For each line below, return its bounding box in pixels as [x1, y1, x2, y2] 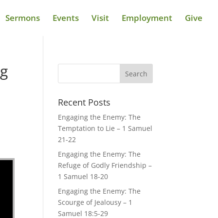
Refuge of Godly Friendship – [58, 161, 152, 170]
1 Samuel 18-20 [58, 172, 109, 181]
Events [53, 12, 79, 23]
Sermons [5, 12, 40, 23]
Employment [122, 12, 172, 23]
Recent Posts [58, 96, 111, 108]
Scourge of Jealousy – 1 [58, 198, 133, 207]
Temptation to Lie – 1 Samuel [58, 124, 153, 133]
